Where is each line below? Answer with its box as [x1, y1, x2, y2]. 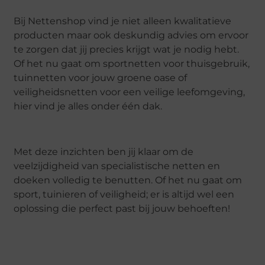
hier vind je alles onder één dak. [14, 100, 163, 112]
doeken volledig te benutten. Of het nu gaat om [14, 174, 243, 186]
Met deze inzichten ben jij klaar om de [14, 146, 194, 157]
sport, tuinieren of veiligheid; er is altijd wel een [14, 188, 235, 200]
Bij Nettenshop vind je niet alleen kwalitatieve [14, 15, 232, 27]
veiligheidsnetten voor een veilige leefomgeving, [14, 86, 245, 98]
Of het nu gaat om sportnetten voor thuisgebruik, [14, 57, 250, 69]
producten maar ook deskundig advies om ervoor [14, 29, 249, 41]
